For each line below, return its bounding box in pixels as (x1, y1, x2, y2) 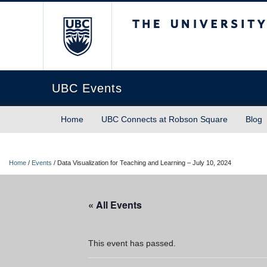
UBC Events (52, 82, 122, 95)
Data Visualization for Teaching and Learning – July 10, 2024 (57, 159, 231, 166)
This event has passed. (88, 238, 176, 248)
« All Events (88, 198, 142, 212)
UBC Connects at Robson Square (101, 114, 228, 124)
